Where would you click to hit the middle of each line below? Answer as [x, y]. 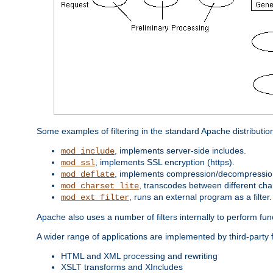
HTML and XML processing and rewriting [139, 256]
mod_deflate [88, 174]
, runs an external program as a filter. [200, 197]
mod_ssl [78, 162]
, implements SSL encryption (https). [165, 162]
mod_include [88, 151]
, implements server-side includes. [180, 150]
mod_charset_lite [100, 186]
